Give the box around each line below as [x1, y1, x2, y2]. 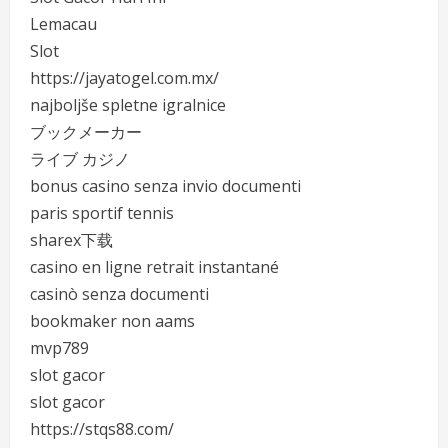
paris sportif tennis [30, 202, 174, 224]
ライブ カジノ [30, 148, 130, 170]
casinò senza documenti [30, 283, 209, 305]
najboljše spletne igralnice [30, 94, 226, 116]
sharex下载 [30, 229, 113, 251]
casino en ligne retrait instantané [30, 256, 279, 278]
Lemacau [30, 13, 97, 35]
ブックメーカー [30, 121, 142, 143]
